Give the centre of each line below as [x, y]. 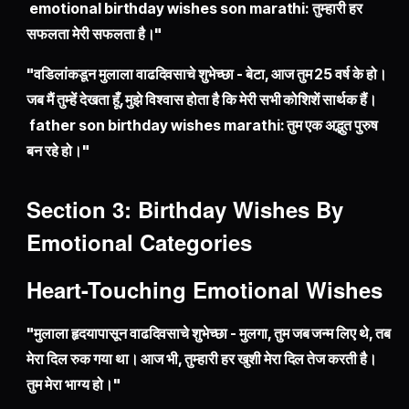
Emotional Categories [140, 242]
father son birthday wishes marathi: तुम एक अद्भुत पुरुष [202, 126]
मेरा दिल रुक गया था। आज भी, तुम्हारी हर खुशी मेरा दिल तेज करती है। [202, 359]
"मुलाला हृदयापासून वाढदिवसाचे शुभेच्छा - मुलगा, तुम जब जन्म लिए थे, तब [209, 334]
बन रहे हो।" [58, 151]
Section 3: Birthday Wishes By [185, 210]
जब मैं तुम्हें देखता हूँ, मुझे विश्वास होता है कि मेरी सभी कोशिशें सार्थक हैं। [202, 100]
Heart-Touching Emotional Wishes [205, 290]
